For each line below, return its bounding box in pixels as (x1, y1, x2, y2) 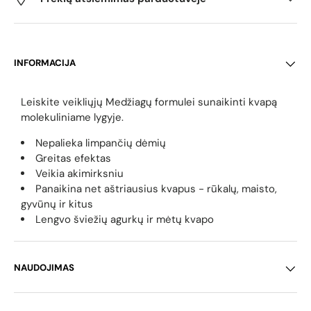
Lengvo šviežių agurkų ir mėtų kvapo (35, 212, 214, 227)
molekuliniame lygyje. (21, 110, 124, 125)
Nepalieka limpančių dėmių (35, 136, 166, 151)
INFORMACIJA (14, 57, 76, 69)
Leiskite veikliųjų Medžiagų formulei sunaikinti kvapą (21, 95, 277, 110)
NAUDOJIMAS (14, 262, 74, 274)
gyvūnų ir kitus (21, 197, 93, 212)
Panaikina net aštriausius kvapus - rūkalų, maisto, (35, 182, 277, 196)
